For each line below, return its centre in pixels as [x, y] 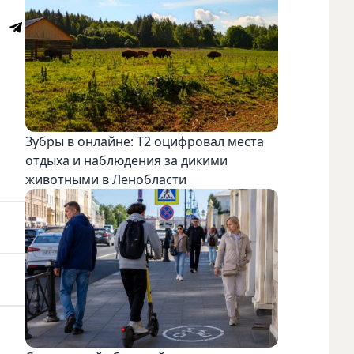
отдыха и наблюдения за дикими [126, 160]
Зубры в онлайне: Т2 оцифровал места [145, 141]
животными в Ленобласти [106, 179]
